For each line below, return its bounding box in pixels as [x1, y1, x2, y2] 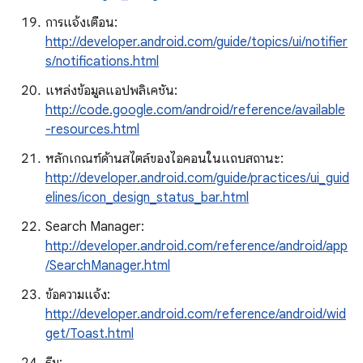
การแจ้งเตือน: [45, 15, 117, 31]
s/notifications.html [45, 53, 159, 70]
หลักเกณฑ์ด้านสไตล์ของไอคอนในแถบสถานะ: [45, 151, 284, 167]
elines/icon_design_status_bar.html [45, 190, 249, 206]
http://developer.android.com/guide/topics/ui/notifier [45, 34, 348, 50]
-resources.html [45, 122, 139, 138]
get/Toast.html [45, 326, 134, 342]
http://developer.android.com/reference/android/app [45, 238, 348, 254]
